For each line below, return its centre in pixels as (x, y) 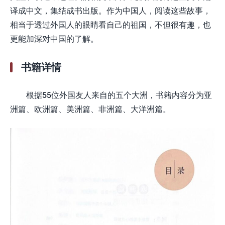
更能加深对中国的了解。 (54, 38)
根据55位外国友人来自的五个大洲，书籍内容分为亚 (119, 95)
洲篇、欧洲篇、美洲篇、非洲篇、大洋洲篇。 (90, 109)
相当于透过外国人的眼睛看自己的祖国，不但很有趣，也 (110, 24)
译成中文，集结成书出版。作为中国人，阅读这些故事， (110, 10)
